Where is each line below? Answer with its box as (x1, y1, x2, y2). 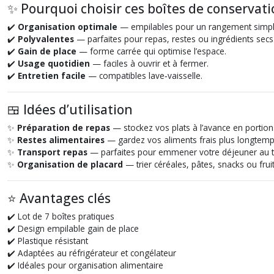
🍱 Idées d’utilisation (7, 101, 133, 118)
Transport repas (17, 146, 87, 158)
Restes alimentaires (17, 134, 105, 146)
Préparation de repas (17, 122, 110, 133)
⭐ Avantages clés (7, 190, 111, 207)
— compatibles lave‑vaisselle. (86, 70, 202, 81)
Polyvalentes (18, 33, 74, 45)
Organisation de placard (17, 158, 123, 170)
